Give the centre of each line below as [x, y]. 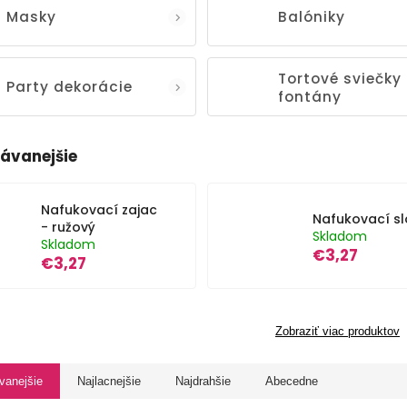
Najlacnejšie [109, 381]
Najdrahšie [203, 381]
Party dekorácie [69, 86]
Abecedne [292, 381]
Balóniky [311, 16]
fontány [309, 96]
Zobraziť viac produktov [338, 331]
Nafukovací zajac [99, 210]
